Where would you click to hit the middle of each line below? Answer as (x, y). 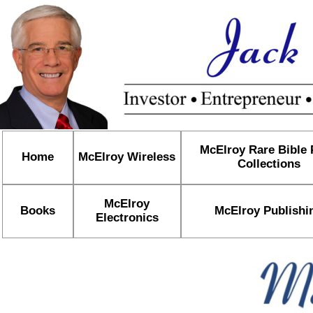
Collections (269, 164)
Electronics (127, 218)
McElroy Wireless (127, 157)
